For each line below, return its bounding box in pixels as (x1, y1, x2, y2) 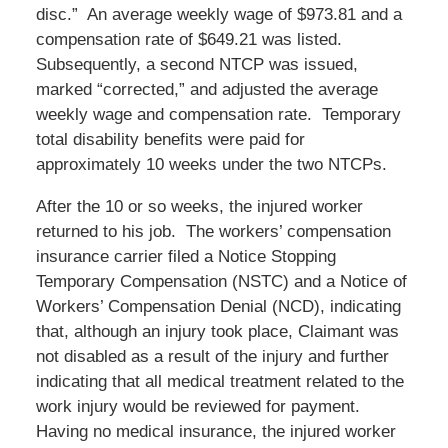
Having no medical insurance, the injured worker (35, 421, 396, 441)
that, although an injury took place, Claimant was (35, 321, 399, 341)
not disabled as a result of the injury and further (35, 346, 389, 366)
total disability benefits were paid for (35, 129, 305, 149)
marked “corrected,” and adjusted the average (35, 79, 378, 99)
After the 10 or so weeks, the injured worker (35, 196, 363, 216)
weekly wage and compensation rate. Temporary (35, 104, 401, 124)
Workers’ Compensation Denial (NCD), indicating (35, 296, 401, 316)
